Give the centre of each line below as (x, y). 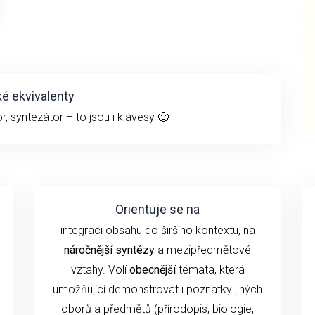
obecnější (154, 269)
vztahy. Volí (100, 269)
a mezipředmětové (203, 250)
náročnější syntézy (109, 250)
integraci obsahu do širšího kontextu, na (157, 230)
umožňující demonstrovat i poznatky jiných (157, 289)
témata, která (211, 269)
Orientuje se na (157, 209)
